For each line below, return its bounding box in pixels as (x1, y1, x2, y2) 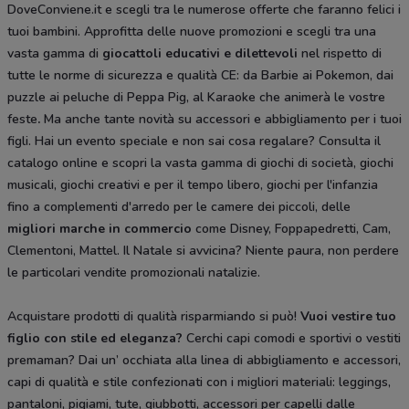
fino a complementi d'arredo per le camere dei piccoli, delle (7, 197, 351, 215)
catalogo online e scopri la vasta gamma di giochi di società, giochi (7, 153, 393, 172)
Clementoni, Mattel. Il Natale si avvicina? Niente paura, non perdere (7, 241, 399, 259)
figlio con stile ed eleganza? (7, 329, 183, 347)
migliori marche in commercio (7, 219, 192, 237)
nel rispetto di (301, 44, 382, 62)
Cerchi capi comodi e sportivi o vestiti (183, 329, 401, 347)
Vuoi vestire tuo (300, 307, 396, 325)
